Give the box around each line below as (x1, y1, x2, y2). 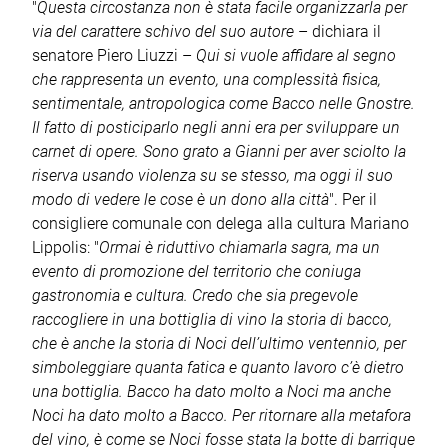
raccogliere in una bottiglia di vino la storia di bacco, (32, 309, 392, 329)
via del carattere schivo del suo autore (32, 21, 294, 41)
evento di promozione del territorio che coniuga (32, 261, 361, 281)
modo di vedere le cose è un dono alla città (32, 189, 329, 209)
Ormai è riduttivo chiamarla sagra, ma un (99, 237, 380, 257)
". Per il (329, 189, 377, 209)
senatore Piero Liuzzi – (32, 45, 196, 65)
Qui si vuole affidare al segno (196, 45, 396, 65)
